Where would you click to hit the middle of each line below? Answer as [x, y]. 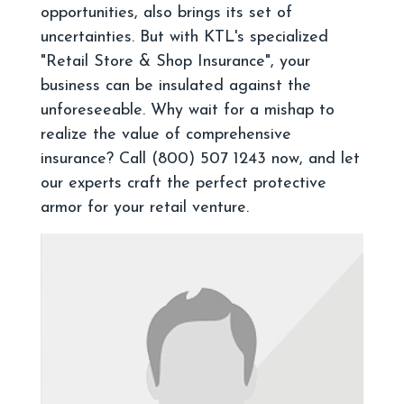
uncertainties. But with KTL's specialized [184, 38]
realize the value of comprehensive [166, 135]
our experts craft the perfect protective [184, 184]
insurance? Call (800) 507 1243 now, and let [200, 160]
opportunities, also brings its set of [166, 14]
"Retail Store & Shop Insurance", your [175, 62]
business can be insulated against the [176, 87]
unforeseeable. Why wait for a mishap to [188, 111]
